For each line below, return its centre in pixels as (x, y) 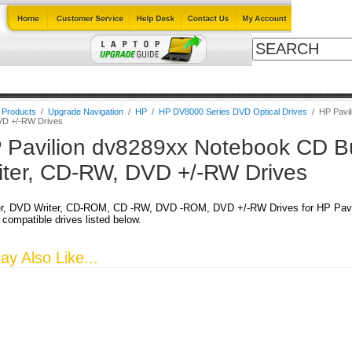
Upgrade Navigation (85, 112)
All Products (301, 80)
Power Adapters (214, 80)
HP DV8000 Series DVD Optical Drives (233, 112)
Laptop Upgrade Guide (103, 80)
